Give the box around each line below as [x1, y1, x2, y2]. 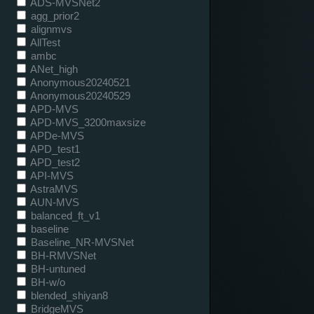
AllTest [28, 36, 60, 48]
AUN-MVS [28, 196, 79, 208]
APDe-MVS [28, 129, 84, 142]
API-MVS [28, 169, 74, 182]
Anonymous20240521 [28, 76, 130, 88]
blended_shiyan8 [28, 289, 108, 301]
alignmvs [28, 22, 72, 35]
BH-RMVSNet [28, 249, 96, 261]
